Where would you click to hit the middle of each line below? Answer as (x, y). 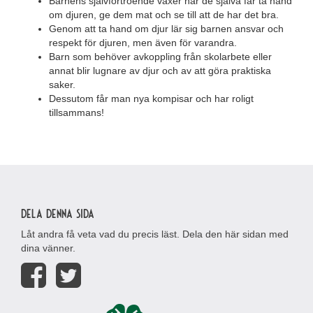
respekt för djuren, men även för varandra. (143, 42)
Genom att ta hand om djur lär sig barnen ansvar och (166, 28)
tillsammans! (77, 112)
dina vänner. (48, 248)
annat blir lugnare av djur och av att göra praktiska (160, 70)
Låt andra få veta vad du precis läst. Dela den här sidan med (155, 234)
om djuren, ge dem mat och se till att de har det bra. (164, 14)
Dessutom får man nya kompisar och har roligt (151, 98)
